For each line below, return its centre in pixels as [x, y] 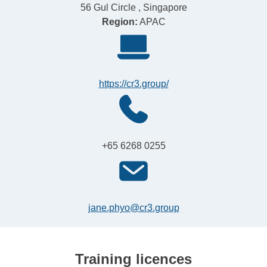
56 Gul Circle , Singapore [133, 8]
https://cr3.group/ [133, 84]
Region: [119, 22]
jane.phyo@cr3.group [133, 208]
